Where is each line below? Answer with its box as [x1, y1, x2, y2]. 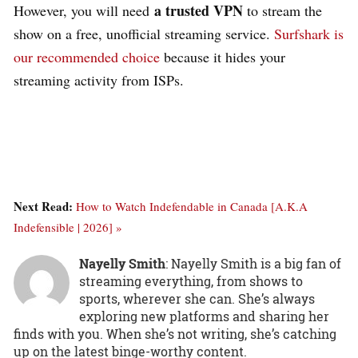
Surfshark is [274, 23, 344, 43]
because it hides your [160, 46, 285, 66]
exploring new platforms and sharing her [79, 307, 329, 324]
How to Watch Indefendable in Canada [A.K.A [76, 197, 308, 214]
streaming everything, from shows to [79, 272, 303, 289]
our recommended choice [14, 46, 160, 66]
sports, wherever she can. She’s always [79, 289, 315, 307]
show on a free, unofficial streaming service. [14, 23, 274, 43]
